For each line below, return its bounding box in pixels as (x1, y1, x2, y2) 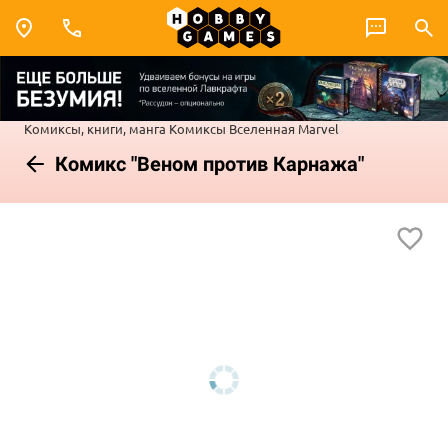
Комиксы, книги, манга (24, 119, 166, 137)
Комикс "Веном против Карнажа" (50, 151, 364, 176)
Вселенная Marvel (229, 119, 339, 137)
